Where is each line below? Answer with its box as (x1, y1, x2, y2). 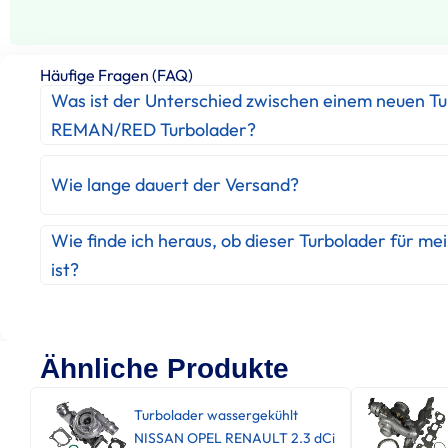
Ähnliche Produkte (40, 352, 289, 384)
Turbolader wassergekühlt (133, 405, 298, 424)
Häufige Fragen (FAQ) (40, 64, 193, 85)
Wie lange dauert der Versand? (51, 173, 299, 197)
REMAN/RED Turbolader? (51, 117, 256, 141)
